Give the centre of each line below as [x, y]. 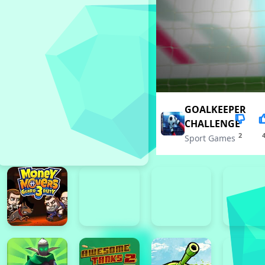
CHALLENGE [212, 124]
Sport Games [210, 138]
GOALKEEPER [215, 109]
